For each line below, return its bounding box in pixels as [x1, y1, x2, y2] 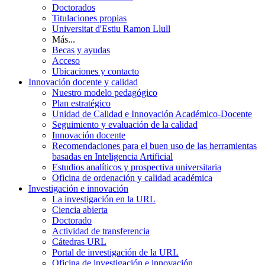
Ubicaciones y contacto [52, 66, 139, 76]
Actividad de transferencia [52, 225, 150, 236]
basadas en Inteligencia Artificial [52, 151, 173, 161]
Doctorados [52, 2, 95, 12]
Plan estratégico [52, 98, 111, 108]
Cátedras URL [52, 236, 106, 247]
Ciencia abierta [52, 204, 108, 215]
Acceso [52, 55, 80, 66]
